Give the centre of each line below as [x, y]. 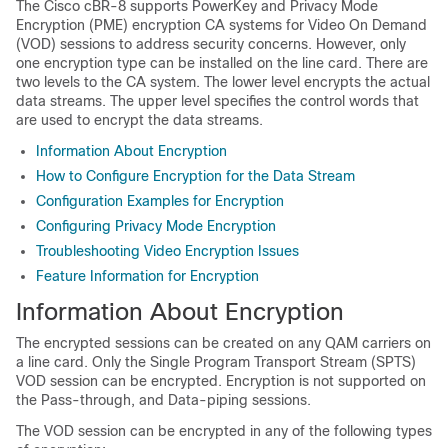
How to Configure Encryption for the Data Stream [195, 176]
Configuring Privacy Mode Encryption [156, 226]
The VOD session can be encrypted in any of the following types [224, 431]
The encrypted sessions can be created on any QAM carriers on [223, 343]
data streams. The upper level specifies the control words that [217, 101]
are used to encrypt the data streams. [139, 120]
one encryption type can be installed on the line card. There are [222, 63]
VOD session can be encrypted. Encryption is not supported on [221, 381]
